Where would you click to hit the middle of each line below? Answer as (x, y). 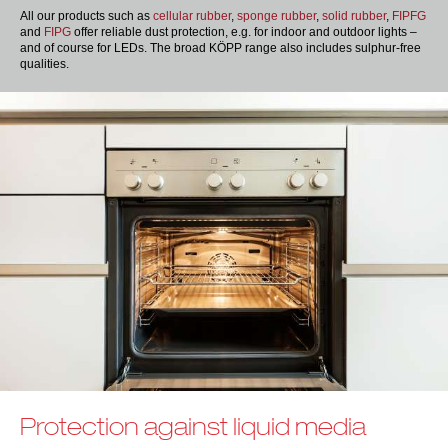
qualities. (44, 63)
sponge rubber (276, 15)
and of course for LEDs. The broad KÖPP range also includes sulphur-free (220, 47)
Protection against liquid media (193, 425)
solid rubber (354, 15)
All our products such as (86, 15)
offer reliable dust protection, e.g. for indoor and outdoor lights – (244, 31)
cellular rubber (192, 15)
